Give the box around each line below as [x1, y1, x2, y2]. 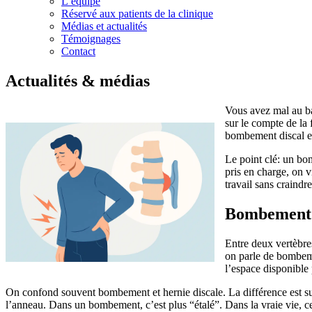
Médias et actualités [61, 20, 147, 32]
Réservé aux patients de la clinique [61, 8, 213, 19]
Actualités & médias [6, 71, 150, 90]
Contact [61, 45, 95, 57]
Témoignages [61, 33, 120, 45]
